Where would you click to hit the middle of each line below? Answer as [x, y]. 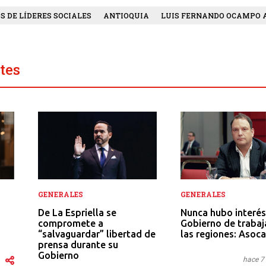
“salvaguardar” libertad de [97, 234]
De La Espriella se [77, 212]
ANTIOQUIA [126, 15]
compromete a [71, 223]
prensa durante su [78, 244]
